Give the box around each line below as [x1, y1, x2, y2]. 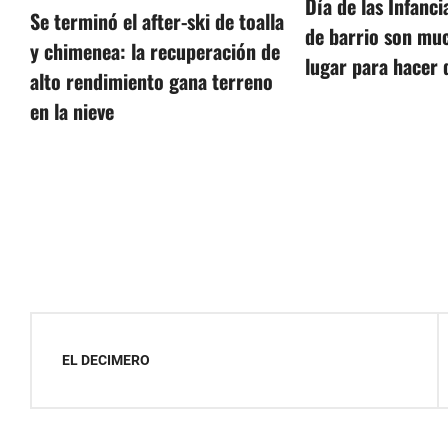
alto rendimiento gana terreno [30, 66, 273, 97]
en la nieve [30, 96, 114, 127]
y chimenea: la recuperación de [30, 36, 280, 67]
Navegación [29, 310, 167, 356]
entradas [29, 400, 135, 446]
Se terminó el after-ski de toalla [30, 6, 284, 37]
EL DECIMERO [62, 351, 150, 368]
